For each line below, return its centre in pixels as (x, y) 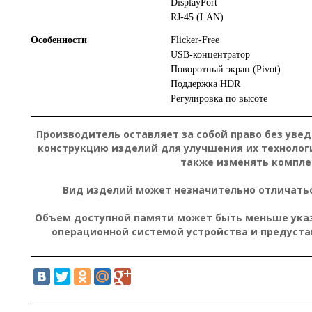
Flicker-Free (195, 40)
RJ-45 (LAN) (197, 17)
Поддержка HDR (206, 84)
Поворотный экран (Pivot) (226, 69)
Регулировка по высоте (219, 98)
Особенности (59, 40)
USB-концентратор (211, 54)
